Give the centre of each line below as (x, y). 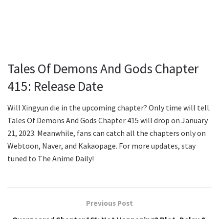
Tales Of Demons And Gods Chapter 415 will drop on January (108, 120)
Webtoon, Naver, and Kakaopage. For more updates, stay (101, 146)
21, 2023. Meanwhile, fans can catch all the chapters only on (107, 133)
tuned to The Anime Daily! (51, 159)
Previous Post (109, 203)
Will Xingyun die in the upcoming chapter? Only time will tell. (109, 108)
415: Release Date (55, 86)
